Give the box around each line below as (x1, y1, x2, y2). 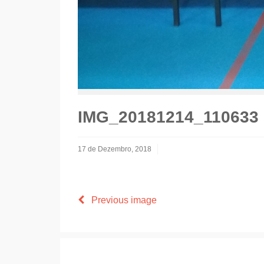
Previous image (84, 195, 157, 205)
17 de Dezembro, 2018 (78, 145, 151, 153)
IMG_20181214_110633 (78, 108, 259, 126)
